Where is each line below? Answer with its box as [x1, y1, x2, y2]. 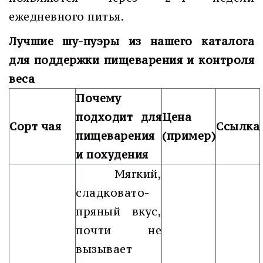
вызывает [76, 242, 132, 256]
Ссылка [216, 119, 259, 133]
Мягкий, [76, 167, 161, 181]
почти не [76, 223, 161, 237]
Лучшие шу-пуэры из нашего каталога [9, 34, 254, 48]
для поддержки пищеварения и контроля [9, 53, 254, 67]
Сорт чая [9, 119, 61, 133]
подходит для [76, 110, 161, 124]
